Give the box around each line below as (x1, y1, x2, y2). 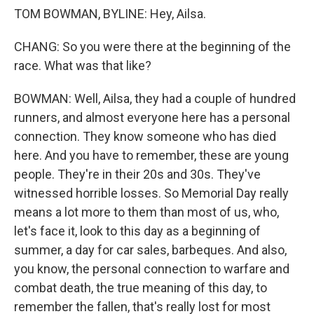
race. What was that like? (14, 58, 151, 73)
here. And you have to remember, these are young (14, 148, 289, 163)
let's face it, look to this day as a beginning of (14, 224, 261, 238)
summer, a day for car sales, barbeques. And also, (14, 243, 287, 257)
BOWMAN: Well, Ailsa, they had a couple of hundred (14, 91, 296, 106)
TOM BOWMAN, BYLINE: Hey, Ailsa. (14, 6, 206, 21)
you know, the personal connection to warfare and (14, 261, 289, 276)
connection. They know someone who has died (14, 129, 276, 144)
